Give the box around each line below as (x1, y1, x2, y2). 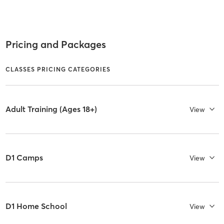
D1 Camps (5, 152, 43, 163)
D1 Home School (5, 201, 67, 211)
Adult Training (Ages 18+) (5, 104, 97, 114)
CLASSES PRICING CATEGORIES (5, 65, 110, 73)
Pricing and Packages (5, 38, 106, 51)
